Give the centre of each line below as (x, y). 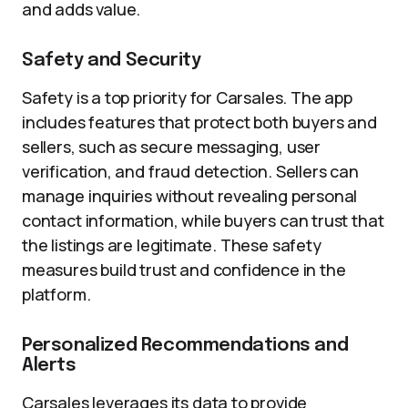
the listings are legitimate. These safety (172, 245)
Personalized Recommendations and (185, 346)
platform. (56, 294)
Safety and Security (112, 61)
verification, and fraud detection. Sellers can (190, 171)
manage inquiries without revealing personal (190, 196)
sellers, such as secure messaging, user (171, 147)
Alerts (49, 366)
